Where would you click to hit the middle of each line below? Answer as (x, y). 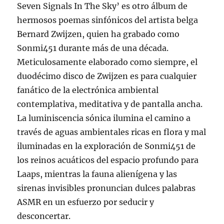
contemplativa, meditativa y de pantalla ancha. (110, 104)
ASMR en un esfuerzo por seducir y (86, 202)
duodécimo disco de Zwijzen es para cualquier (107, 76)
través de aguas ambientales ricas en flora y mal (112, 132)
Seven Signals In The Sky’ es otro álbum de (102, 6)
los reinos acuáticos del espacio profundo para (108, 160)
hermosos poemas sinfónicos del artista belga (108, 20)
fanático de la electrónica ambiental (88, 90)
